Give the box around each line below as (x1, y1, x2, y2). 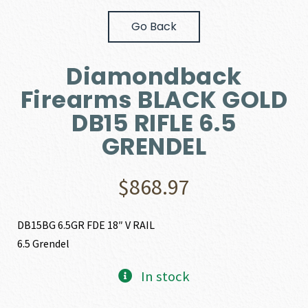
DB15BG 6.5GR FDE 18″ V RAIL (17, 217, 155, 232)
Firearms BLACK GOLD (20, 82, 288, 116)
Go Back (131, 18, 177, 34)
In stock (140, 267, 190, 285)
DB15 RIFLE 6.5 (71, 106, 236, 140)
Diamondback (66, 59, 242, 93)
